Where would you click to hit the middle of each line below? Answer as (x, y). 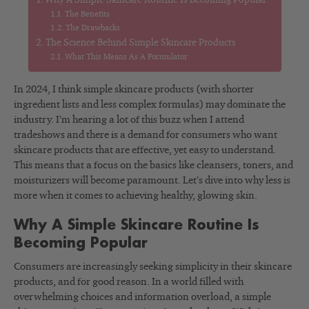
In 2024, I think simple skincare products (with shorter (134, 90)
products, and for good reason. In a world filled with (129, 282)
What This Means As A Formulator (127, 57)
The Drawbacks (93, 28)
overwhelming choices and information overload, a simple (142, 297)
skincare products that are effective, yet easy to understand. (145, 150)
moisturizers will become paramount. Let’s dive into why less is (152, 181)
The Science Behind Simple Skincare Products (141, 43)
